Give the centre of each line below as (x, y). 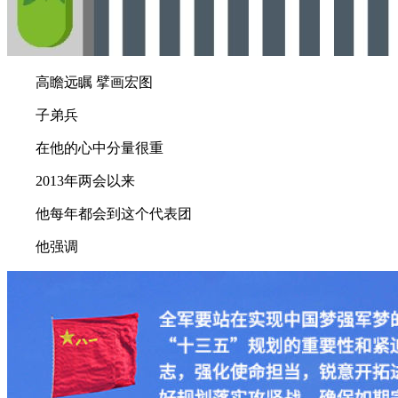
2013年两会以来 (71, 181)
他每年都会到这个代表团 (99, 214)
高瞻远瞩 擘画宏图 (80, 83)
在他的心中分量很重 (85, 148)
